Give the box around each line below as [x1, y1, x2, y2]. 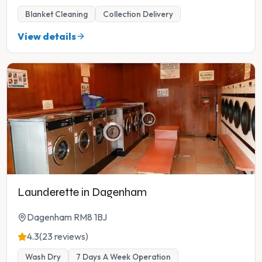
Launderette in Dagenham [18, 185, 147, 199]
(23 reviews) [39, 230, 88, 243]
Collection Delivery [103, 9, 173, 20]
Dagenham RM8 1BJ [27, 211, 107, 223]
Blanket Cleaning [25, 9, 88, 20]
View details [18, 30, 76, 43]
